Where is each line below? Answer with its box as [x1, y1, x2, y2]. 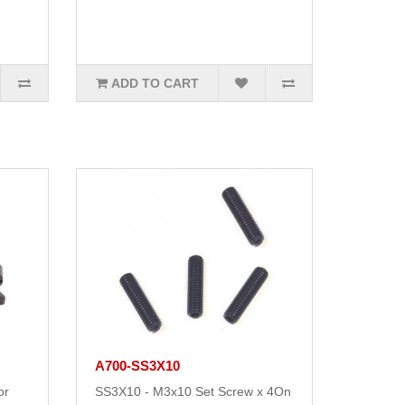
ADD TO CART [110, 76, 199, 91]
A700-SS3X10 [94, 358, 180, 374]
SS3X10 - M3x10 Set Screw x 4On [94, 384, 291, 400]
